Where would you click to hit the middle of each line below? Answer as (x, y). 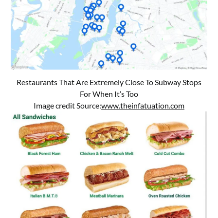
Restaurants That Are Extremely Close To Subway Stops (109, 82)
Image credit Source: (67, 106)
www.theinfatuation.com (143, 106)
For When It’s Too (109, 94)
